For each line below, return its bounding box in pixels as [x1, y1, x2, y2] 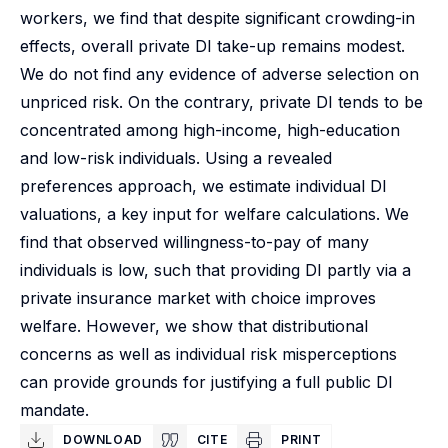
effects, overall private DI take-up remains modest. [20, 36, 405, 56]
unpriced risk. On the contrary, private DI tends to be [20, 92, 423, 112]
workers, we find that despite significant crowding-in [20, 8, 415, 28]
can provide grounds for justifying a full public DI [20, 372, 393, 392]
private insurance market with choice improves [20, 288, 376, 308]
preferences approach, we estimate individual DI [20, 176, 387, 196]
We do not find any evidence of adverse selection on [20, 64, 419, 84]
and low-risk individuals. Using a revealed [20, 148, 332, 168]
